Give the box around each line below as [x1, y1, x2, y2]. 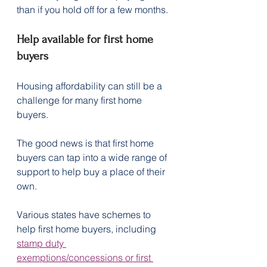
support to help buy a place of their [17, 165, 167, 178]
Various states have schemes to [17, 208, 153, 221]
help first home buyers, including [17, 222, 159, 235]
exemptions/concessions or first [17, 251, 153, 263]
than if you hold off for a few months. [17, 3, 168, 15]
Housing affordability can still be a [17, 79, 164, 92]
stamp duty [17, 237, 66, 249]
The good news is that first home [17, 136, 156, 149]
